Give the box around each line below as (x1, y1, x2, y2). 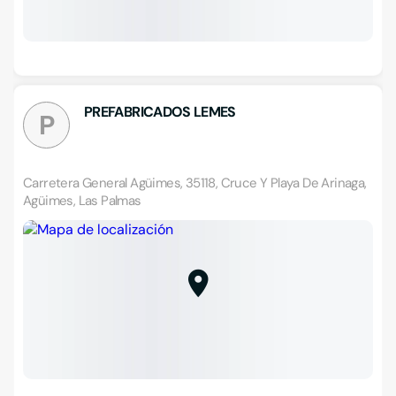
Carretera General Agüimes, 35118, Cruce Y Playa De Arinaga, (23, 174, 367, 192)
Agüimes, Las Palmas (23, 192, 141, 209)
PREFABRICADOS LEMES (84, 103, 236, 121)
